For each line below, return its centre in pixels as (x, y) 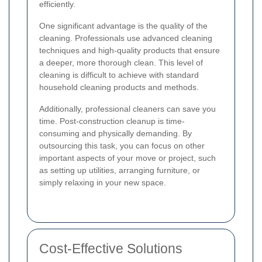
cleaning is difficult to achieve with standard (119, 75)
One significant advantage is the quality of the (123, 25)
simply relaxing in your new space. (103, 182)
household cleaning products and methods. (119, 87)
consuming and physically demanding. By (116, 133)
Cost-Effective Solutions (111, 248)
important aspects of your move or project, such (127, 158)
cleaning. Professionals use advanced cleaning (126, 38)
